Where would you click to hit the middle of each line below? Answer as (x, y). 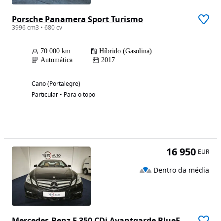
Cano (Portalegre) (56, 84)
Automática (56, 60)
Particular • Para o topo (63, 95)
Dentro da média (181, 170)
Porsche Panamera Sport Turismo (77, 19)
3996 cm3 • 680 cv (37, 28)
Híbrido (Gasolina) (126, 51)
